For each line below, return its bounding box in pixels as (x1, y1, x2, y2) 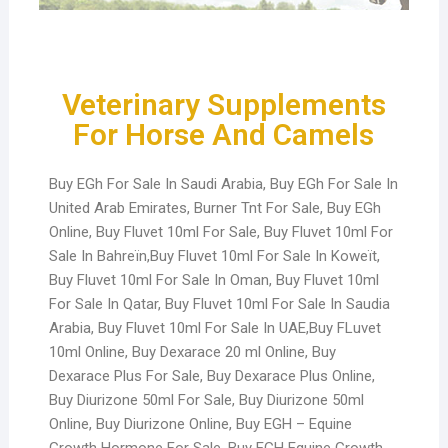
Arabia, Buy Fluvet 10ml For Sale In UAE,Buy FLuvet (48, 318, 381, 337)
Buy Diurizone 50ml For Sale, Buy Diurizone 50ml (48, 390, 364, 409)
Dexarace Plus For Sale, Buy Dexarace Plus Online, (48, 366, 375, 385)
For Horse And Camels (73, 116, 375, 152)
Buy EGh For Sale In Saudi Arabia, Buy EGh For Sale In (48, 174, 398, 193)
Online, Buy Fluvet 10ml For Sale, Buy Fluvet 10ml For (48, 222, 393, 241)
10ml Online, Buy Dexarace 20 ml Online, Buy (48, 342, 336, 361)
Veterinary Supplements (61, 86, 386, 122)
